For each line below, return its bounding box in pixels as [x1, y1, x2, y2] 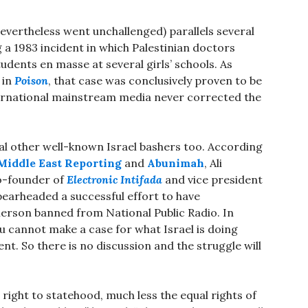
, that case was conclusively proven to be [48, 74, 262, 88]
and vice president [162, 173, 263, 187]
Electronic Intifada [67, 173, 162, 187]
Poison [14, 74, 48, 88]
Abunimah [147, 156, 204, 170]
